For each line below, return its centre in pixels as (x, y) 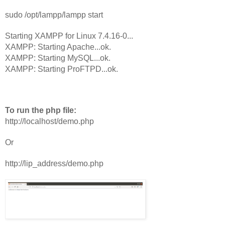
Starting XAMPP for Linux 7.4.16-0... (69, 36)
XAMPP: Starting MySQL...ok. (58, 58)
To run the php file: (41, 110)
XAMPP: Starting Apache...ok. (58, 47)
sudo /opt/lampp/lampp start (54, 15)
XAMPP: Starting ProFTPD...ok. (62, 69)
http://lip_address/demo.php (54, 163)
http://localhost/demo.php (49, 121)
